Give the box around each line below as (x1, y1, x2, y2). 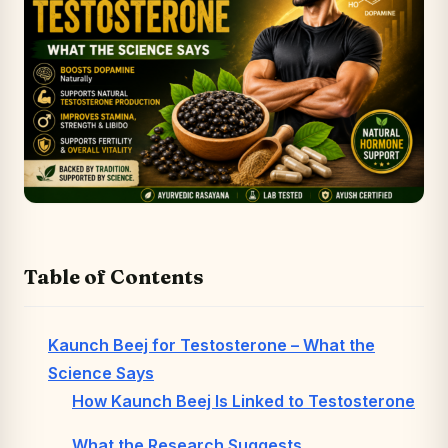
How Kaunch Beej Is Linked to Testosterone (72, 390, 415, 411)
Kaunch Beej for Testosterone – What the (48, 334, 375, 355)
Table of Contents (24, 263, 204, 289)
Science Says (48, 362, 154, 383)
